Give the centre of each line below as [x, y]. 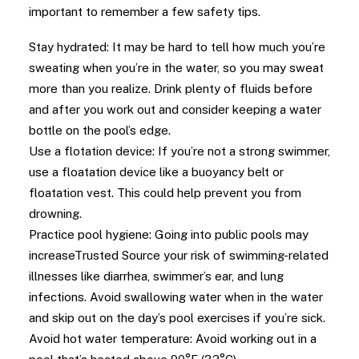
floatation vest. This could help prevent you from [165, 193]
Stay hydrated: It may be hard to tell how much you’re [177, 47]
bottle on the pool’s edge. [100, 130]
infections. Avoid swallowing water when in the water [176, 297]
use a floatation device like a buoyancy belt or [156, 172]
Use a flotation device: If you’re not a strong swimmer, [179, 151]
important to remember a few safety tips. [145, 12]
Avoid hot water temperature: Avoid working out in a [173, 339]
